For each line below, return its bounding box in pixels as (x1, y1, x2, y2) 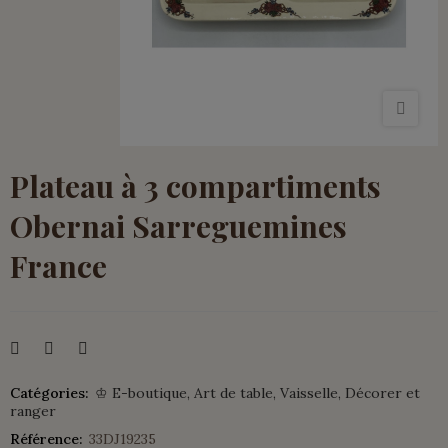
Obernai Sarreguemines (10, 205, 347, 246)
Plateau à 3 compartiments (10, 165, 381, 206)
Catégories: (10, 383, 89, 402)
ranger (10, 401, 56, 420)
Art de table (194, 383, 273, 402)
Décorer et (345, 383, 420, 402)
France (10, 245, 107, 286)
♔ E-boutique (95, 383, 187, 402)
